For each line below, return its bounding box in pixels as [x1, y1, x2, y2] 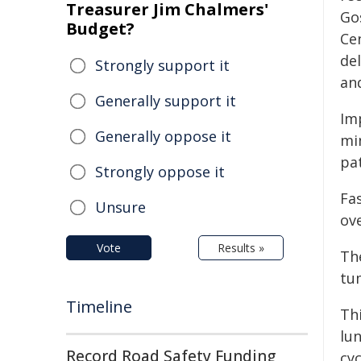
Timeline [66, 296, 132, 317]
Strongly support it [95, 56, 230, 75]
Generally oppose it [95, 127, 231, 146]
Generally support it [95, 91, 236, 110]
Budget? [66, 18, 135, 39]
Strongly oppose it [95, 162, 225, 181]
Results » [218, 240, 264, 255]
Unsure [95, 197, 146, 217]
